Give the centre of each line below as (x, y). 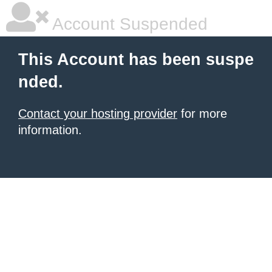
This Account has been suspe (136, 59)
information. (50, 130)
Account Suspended (128, 24)
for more (202, 114)
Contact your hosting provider (98, 114)
